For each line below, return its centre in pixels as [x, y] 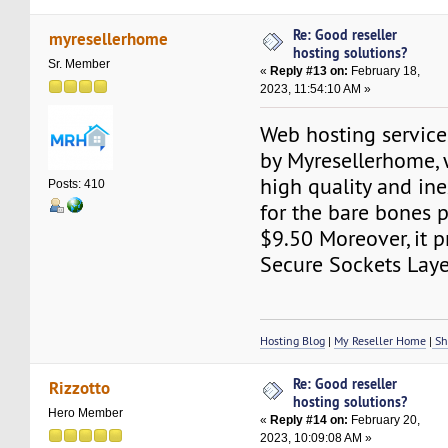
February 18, [384, 71]
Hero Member [86, 412]
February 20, [384, 420]
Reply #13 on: [309, 71]
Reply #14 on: [309, 420]
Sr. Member [79, 63]
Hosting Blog [293, 341]
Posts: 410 [77, 184]
